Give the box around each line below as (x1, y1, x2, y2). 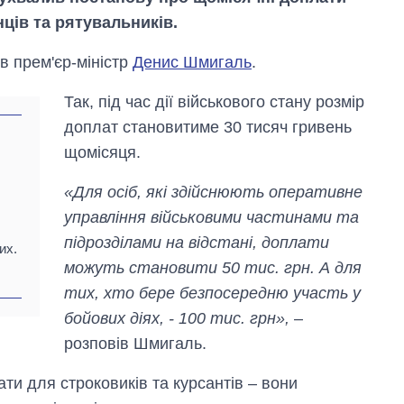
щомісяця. (64, 143, 142, 162)
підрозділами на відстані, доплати (64, 234, 330, 252)
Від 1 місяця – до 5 (265, 259, 390, 275)
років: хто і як (265, 276, 353, 292)
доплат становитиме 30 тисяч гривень (64, 118, 353, 137)
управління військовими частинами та (64, 208, 360, 227)
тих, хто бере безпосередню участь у (64, 284, 362, 303)
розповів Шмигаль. (64, 335, 207, 353)
